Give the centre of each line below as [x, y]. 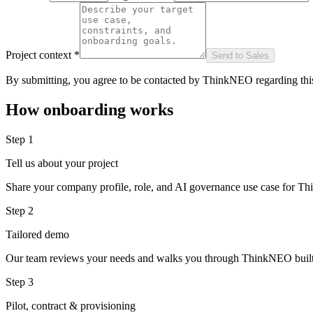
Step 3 [20, 282]
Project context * [43, 55]
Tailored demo [37, 235]
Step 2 [20, 211]
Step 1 [20, 140]
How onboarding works [89, 110]
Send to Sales [240, 56]
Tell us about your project [62, 163]
